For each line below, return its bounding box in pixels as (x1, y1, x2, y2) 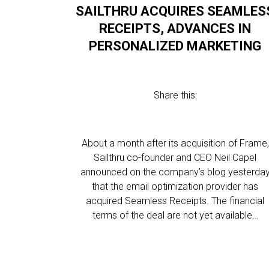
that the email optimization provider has (92, 181, 259, 192)
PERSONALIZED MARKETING (89, 38, 262, 53)
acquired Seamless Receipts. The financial (86, 195, 265, 207)
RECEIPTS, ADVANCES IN (99, 21, 252, 36)
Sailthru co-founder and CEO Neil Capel (94, 152, 257, 163)
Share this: (153, 89, 197, 101)
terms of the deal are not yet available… (92, 210, 258, 221)
